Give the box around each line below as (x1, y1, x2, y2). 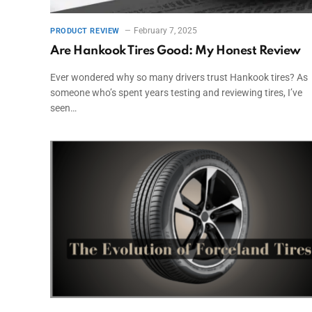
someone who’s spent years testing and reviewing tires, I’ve (50, 86, 302, 98)
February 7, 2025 (133, 25, 197, 36)
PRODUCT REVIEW (50, 26, 120, 36)
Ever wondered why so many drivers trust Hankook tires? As (50, 71, 308, 83)
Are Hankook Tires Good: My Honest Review (50, 44, 301, 57)
